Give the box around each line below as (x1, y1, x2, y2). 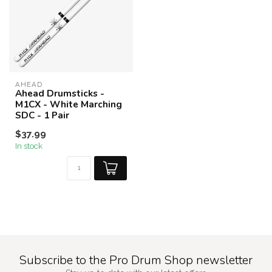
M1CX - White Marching (15, 98, 122, 110)
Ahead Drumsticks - (15, 87, 104, 100)
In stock (15, 141, 42, 151)
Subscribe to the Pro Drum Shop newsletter (19, 252, 253, 268)
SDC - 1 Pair (15, 109, 69, 121)
